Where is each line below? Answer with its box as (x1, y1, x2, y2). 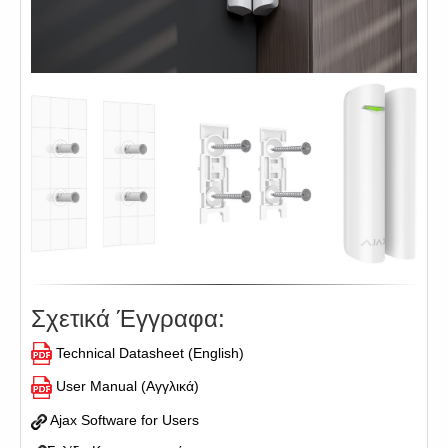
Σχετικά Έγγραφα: (31, 304, 225, 332)
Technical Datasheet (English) (56, 344, 244, 361)
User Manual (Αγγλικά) (56, 378, 199, 395)
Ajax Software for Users (47, 412, 199, 429)
